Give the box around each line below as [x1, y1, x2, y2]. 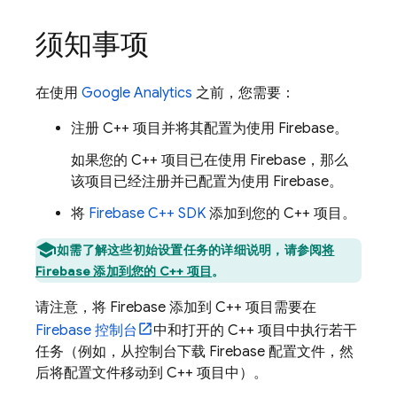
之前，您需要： [192, 84, 295, 102]
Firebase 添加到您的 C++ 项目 [35, 263, 213, 279]
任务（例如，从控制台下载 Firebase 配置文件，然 [35, 343, 354, 361]
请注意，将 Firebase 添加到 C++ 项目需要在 [35, 299, 316, 316]
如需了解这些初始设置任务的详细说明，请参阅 [57, 242, 323, 258]
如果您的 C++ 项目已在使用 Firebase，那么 [71, 152, 348, 169]
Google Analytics [82, 84, 192, 102]
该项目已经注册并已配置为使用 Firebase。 [71, 173, 343, 191]
